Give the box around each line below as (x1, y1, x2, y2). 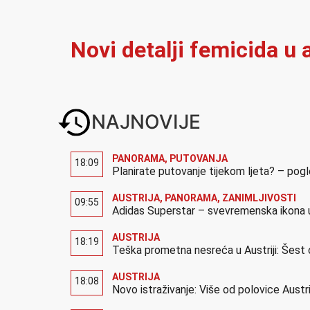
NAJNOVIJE (91, 109, 201, 134)
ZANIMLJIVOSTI (222, 192, 296, 203)
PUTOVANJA (170, 152, 228, 164)
